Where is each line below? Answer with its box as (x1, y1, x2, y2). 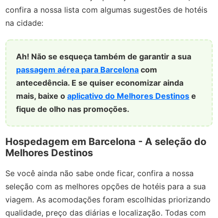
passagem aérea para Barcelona (16, 65, 139, 75)
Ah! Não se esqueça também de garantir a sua (16, 52, 192, 62)
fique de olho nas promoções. (16, 104, 130, 114)
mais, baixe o (16, 91, 68, 101)
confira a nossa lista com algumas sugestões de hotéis (5, 5, 208, 15)
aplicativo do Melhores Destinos (67, 91, 190, 101)
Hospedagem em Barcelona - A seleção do (5, 136, 207, 148)
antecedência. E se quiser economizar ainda (16, 78, 184, 88)
